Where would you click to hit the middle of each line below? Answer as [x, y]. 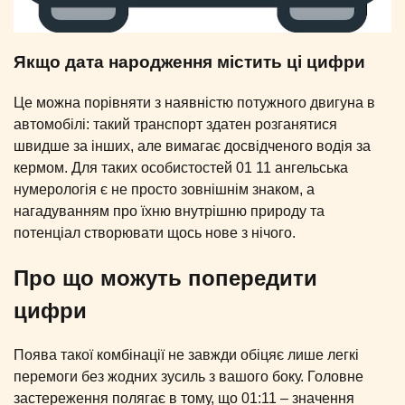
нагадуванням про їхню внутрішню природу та [169, 211]
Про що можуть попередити [165, 278]
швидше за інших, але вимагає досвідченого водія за [192, 146]
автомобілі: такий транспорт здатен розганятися [175, 124]
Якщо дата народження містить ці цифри [189, 61]
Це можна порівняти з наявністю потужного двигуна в [194, 102]
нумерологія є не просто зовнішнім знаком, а [164, 189]
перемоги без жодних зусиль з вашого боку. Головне [188, 377]
